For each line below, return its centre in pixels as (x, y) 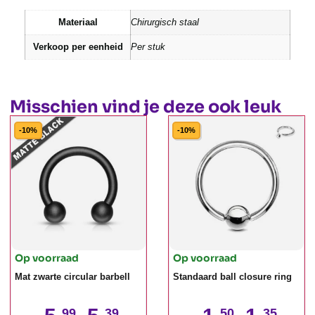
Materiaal (78, 22)
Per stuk (148, 47)
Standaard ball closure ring (232, 277)
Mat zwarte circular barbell (72, 277)
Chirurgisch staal (165, 22)
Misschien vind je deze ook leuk (146, 107)
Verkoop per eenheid (78, 47)
